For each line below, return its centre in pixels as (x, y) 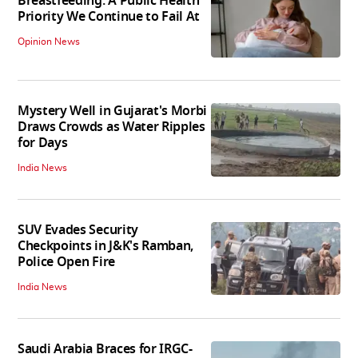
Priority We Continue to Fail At (109, 16)
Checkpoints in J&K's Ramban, (106, 247)
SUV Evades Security (78, 231)
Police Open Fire (66, 263)
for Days (43, 143)
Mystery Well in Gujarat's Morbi (113, 111)
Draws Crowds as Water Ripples (111, 127)
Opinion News (49, 41)
